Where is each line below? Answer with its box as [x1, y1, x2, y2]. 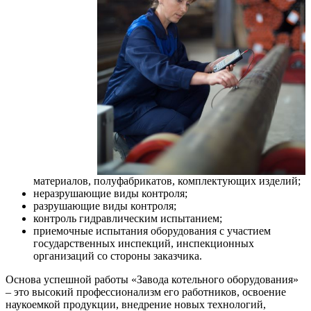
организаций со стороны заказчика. [33, 250, 202, 262]
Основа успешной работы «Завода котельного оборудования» [6, 274, 299, 285]
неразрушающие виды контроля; [33, 187, 187, 199]
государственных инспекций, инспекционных [33, 237, 254, 249]
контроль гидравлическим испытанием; [33, 212, 222, 224]
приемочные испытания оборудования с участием [33, 225, 271, 237]
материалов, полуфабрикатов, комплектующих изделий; [33, 175, 301, 187]
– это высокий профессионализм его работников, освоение [6, 286, 286, 298]
